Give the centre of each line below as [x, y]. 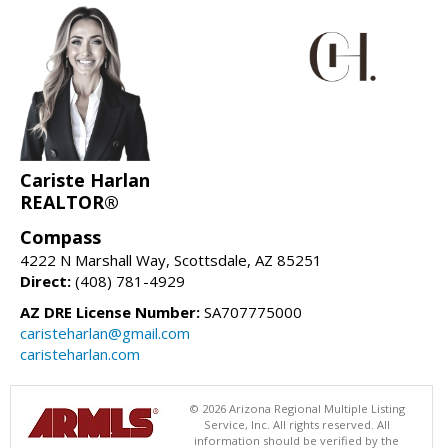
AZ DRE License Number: [110, 311]
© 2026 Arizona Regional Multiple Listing [296, 408]
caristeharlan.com [80, 353]
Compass [60, 236]
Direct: [45, 280]
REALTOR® [69, 201]
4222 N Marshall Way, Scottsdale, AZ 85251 [171, 259]
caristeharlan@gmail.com [105, 332]
